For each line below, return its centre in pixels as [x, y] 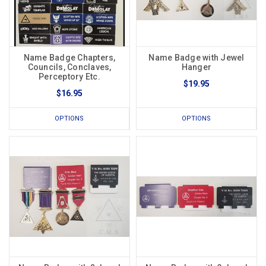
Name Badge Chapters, [69, 58]
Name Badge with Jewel [197, 58]
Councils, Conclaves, [69, 67]
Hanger [197, 67]
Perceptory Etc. [69, 77]
